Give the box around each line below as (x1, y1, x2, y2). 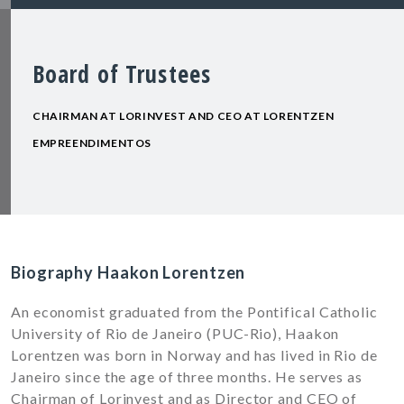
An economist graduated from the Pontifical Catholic (11, 303, 378, 321)
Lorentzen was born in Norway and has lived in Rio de (11, 346, 378, 364)
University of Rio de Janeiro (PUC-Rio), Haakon (11, 325, 340, 343)
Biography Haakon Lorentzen (11, 262, 246, 283)
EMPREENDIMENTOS (32, 136, 151, 151)
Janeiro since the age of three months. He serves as (11, 368, 363, 386)
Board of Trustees (32, 58, 212, 91)
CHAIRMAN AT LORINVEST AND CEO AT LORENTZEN (32, 109, 335, 124)
